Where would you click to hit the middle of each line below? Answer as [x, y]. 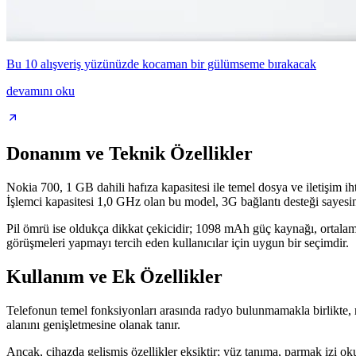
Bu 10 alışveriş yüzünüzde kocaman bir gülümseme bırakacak [161, 64]
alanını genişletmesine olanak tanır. [93, 324]
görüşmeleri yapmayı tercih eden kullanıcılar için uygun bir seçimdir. [178, 243]
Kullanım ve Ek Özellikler [114, 276]
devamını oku [41, 91]
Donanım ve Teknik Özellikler [130, 154]
